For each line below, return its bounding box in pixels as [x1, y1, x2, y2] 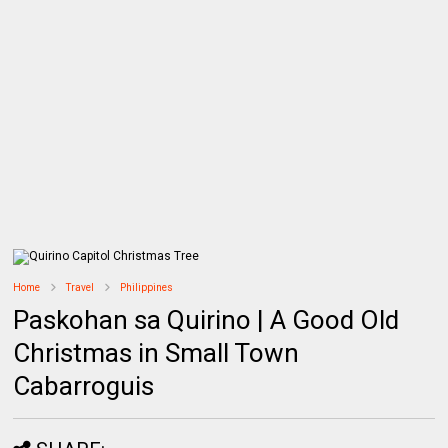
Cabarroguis [13, 370, 155, 401]
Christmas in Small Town [13, 337, 300, 368]
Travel [66, 281, 95, 293]
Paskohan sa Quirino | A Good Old [13, 304, 400, 335]
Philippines [120, 281, 174, 293]
